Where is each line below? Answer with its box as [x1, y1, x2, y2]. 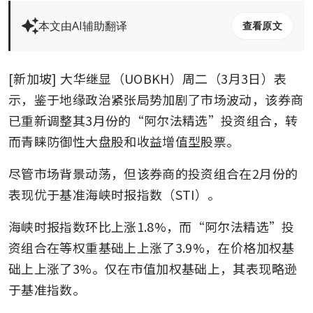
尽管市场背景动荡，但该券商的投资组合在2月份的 [8, 163, 298, 182]
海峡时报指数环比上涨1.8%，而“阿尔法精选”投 [8, 217, 295, 235]
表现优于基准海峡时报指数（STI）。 [8, 184, 221, 203]
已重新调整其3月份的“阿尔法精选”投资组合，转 [8, 110, 298, 129]
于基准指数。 [8, 279, 86, 298]
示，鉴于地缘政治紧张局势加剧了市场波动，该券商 [8, 89, 304, 108]
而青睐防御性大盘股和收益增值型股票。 [8, 131, 240, 150]
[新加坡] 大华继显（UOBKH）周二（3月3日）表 [8, 68, 287, 87]
